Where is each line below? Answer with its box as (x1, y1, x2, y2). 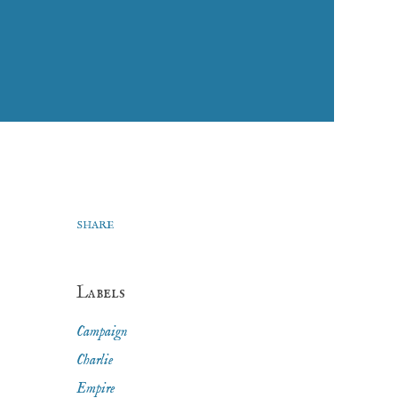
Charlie (76, 351, 113, 370)
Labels (76, 281, 125, 304)
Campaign (76, 322, 128, 341)
